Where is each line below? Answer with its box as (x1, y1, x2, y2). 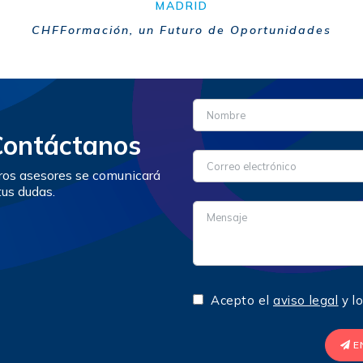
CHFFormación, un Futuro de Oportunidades (32, 23, 331, 37)
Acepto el (211, 293, 273, 308)
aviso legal (273, 293, 339, 308)
